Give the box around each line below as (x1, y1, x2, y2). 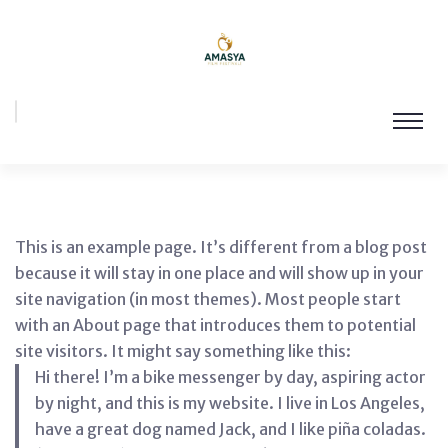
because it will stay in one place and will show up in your (15, 263, 424, 283)
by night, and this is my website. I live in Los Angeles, (35, 393, 425, 413)
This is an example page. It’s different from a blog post (15, 237, 427, 257)
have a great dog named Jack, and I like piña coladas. (35, 419, 426, 439)
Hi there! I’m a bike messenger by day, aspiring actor (35, 367, 426, 387)
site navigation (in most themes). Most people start (15, 289, 401, 309)
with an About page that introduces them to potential (15, 315, 416, 335)
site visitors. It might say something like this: (15, 341, 351, 361)
